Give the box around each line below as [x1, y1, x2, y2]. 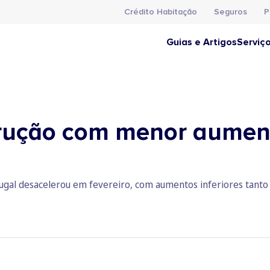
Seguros [214, 7, 247, 17]
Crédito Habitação [124, 7, 197, 17]
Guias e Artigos [166, 36, 237, 48]
